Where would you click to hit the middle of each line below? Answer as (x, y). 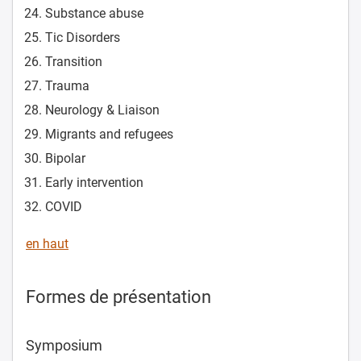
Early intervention (94, 182)
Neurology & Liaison (102, 110)
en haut (47, 243)
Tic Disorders (83, 37)
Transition (74, 61)
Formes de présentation (118, 297)
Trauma (67, 85)
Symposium (64, 345)
